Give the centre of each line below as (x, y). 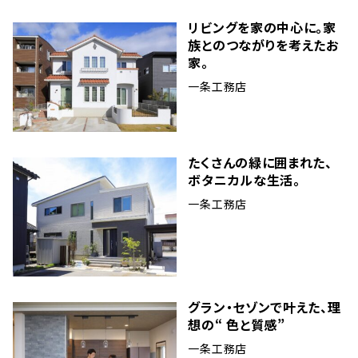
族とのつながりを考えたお (263, 45)
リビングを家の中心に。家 (262, 28)
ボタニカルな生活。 (244, 180)
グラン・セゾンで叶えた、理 (265, 307)
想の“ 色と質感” (237, 325)
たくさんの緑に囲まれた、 (260, 163)
